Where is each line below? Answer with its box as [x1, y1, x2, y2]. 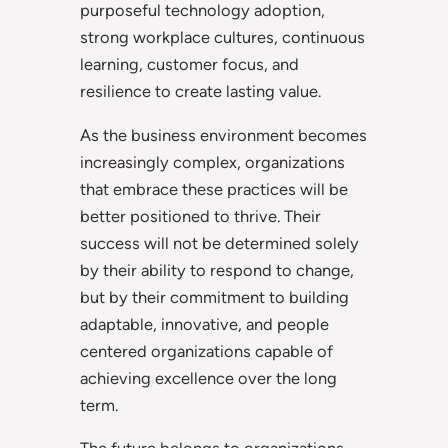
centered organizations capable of [80, 340, 333, 361]
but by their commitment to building [80, 286, 349, 307]
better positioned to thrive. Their [80, 205, 321, 226]
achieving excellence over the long [80, 367, 337, 388]
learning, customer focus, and [80, 54, 299, 75]
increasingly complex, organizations [80, 151, 345, 172]
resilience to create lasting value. [80, 81, 321, 102]
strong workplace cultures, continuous [80, 27, 365, 48]
